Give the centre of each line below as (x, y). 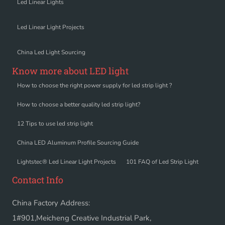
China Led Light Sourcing (51, 52)
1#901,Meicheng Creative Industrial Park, (82, 218)
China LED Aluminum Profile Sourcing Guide (78, 142)
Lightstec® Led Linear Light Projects (67, 161)
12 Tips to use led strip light (55, 123)
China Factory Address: (51, 203)
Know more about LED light (70, 71)
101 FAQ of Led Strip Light (162, 161)
